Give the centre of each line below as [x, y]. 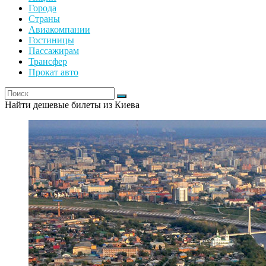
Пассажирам [54, 51]
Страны [44, 19]
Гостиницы [51, 40]
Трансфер [48, 62]
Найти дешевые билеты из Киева [72, 105]
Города [42, 8]
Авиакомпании [59, 30]
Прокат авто [53, 72]
